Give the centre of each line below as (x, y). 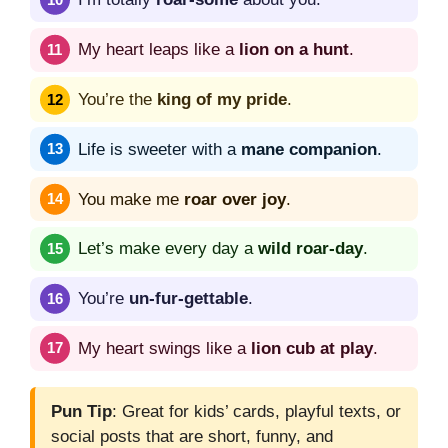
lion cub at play (312, 348)
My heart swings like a (164, 348)
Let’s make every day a (168, 249)
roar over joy (235, 199)
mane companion (309, 149)
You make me (131, 199)
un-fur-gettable (188, 299)
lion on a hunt (294, 50)
